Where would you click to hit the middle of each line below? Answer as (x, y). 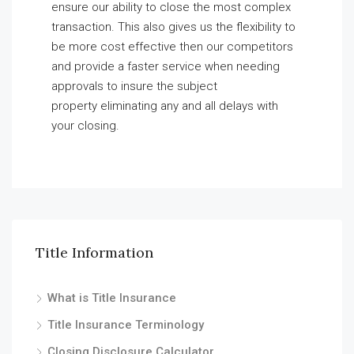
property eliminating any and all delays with (165, 106)
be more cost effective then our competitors (172, 47)
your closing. (85, 126)
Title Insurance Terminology (126, 325)
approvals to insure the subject (134, 86)
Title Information (94, 252)
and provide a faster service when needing (166, 66)
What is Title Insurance (112, 298)
